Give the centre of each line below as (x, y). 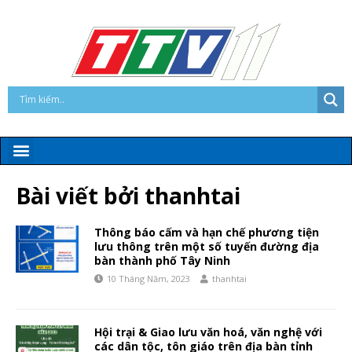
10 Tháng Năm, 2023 (148, 278)
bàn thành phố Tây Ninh (162, 260)
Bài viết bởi (80, 195)
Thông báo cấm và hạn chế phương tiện (207, 232)
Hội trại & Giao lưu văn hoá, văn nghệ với (208, 332)
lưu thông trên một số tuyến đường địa (207, 246)
